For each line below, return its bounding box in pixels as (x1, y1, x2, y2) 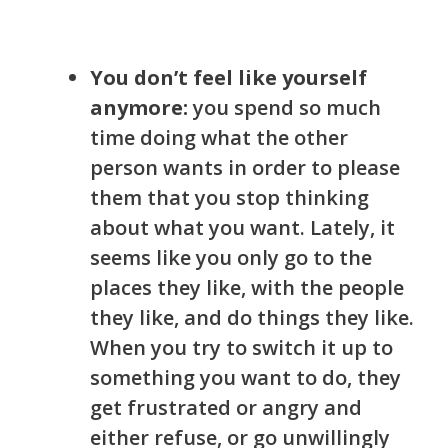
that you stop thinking (147, 184, 369, 212)
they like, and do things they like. (90, 304, 414, 332)
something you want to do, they (90, 364, 401, 392)
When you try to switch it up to (90, 334, 393, 362)
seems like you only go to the (90, 244, 372, 272)
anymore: (90, 94, 193, 122)
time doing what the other (90, 124, 348, 152)
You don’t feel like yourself (90, 64, 367, 92)
